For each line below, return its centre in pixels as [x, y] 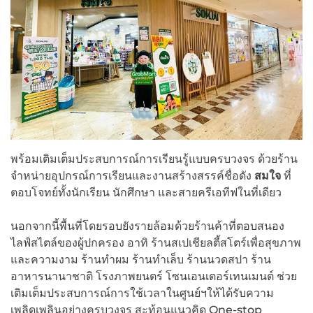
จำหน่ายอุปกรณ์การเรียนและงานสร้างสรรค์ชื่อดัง [132, 175]
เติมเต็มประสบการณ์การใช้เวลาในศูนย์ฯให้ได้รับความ [142, 293]
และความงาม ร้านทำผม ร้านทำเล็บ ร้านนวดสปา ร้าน [141, 259]
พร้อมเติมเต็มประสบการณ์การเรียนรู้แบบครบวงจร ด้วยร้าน [154, 159]
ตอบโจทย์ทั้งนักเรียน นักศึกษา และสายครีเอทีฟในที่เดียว [146, 192]
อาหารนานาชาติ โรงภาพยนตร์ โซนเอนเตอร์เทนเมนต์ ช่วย [154, 276]
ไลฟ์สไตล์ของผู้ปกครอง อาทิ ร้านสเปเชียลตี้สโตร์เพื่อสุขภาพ [156, 242]
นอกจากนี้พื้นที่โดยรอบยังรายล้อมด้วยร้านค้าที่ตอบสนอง [147, 226]
